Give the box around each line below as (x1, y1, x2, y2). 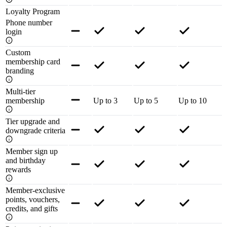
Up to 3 (93, 96, 118, 105)
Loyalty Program (6, 7, 60, 16)
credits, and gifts (6, 204, 58, 213)
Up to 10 (178, 96, 207, 105)
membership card (6, 57, 60, 66)
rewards (6, 165, 31, 174)
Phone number (6, 18, 52, 27)
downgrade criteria (6, 126, 65, 135)
